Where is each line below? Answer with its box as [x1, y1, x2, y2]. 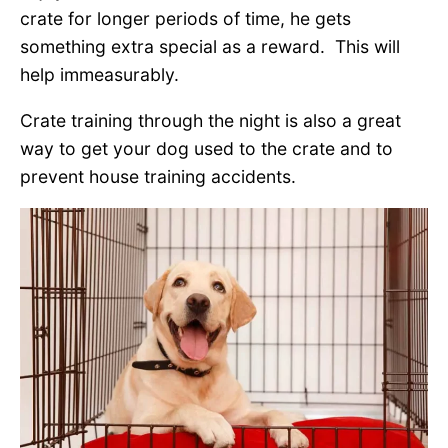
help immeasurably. [20, 64, 179, 86]
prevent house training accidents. [20, 165, 296, 187]
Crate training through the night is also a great [20, 109, 401, 131]
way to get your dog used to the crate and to [20, 137, 393, 159]
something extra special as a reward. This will [20, 36, 400, 58]
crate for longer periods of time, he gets [20, 8, 351, 30]
